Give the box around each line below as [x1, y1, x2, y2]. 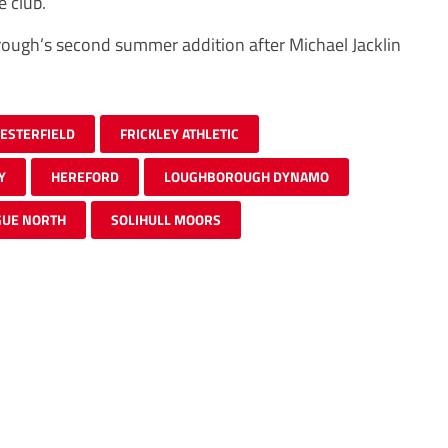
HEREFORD [51, 166, 119, 187]
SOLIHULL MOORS [111, 209, 221, 230]
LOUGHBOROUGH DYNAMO [164, 166, 329, 187]
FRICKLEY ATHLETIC [120, 123, 239, 144]
